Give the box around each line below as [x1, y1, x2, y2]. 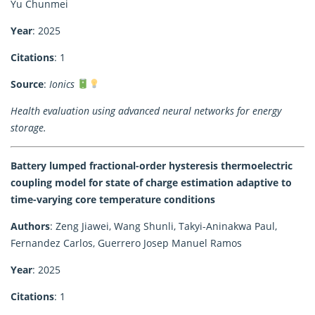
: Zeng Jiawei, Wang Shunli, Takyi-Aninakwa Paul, [50, 219, 277, 233]
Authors [11, 219, 50, 233]
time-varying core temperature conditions [11, 192, 215, 206]
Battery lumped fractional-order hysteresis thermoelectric [11, 158, 292, 172]
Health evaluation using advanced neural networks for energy [11, 103, 281, 117]
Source [11, 77, 44, 91]
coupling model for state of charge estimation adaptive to [11, 175, 292, 189]
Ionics [49, 77, 75, 91]
